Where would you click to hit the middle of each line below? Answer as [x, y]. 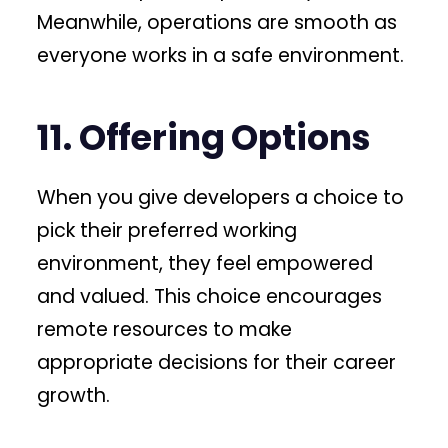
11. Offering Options [204, 138]
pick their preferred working [167, 231]
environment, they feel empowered [205, 264]
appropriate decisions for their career [217, 363]
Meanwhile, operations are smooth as [217, 22]
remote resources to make [165, 330]
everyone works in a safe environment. [221, 55]
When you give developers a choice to [221, 198]
